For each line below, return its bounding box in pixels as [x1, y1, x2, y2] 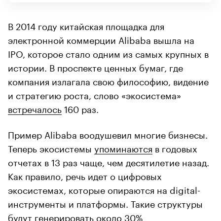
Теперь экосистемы [8, 140, 94, 154]
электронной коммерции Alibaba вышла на [8, 32, 194, 46]
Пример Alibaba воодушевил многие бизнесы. [8, 126, 208, 141]
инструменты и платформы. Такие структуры [8, 195, 203, 210]
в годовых [152, 140, 197, 154]
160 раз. [62, 101, 99, 115]
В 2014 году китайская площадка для [8, 18, 164, 32]
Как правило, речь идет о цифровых [8, 168, 162, 182]
